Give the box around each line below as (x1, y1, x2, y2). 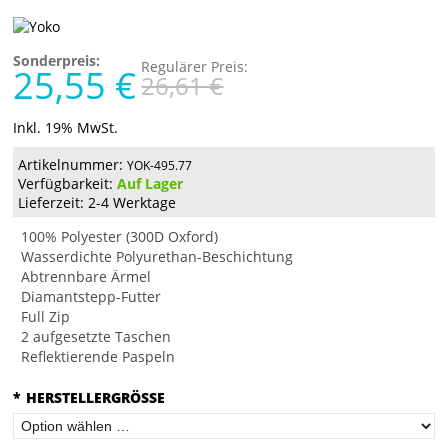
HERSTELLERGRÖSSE (26, 388, 158, 408)
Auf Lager (117, 174, 184, 194)
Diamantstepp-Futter (21, 287, 162, 307)
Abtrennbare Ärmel (21, 267, 152, 287)
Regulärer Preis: (141, 57, 249, 77)
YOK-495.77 (127, 157, 193, 175)
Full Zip (21, 307, 71, 327)
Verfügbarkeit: (18, 174, 118, 194)
